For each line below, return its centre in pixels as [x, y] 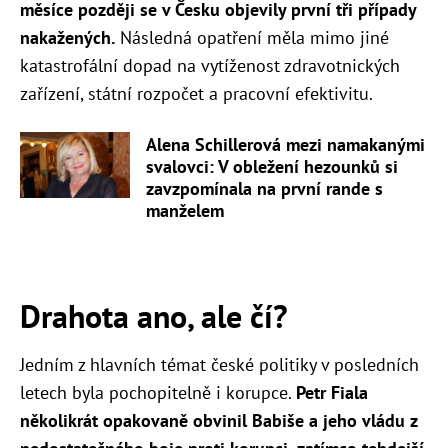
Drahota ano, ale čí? [154, 315]
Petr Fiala [332, 392]
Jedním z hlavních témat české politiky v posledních [219, 364]
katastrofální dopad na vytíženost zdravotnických [210, 66]
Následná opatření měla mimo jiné [252, 38]
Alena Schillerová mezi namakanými [285, 144]
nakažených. [67, 38]
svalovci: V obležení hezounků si [272, 166]
